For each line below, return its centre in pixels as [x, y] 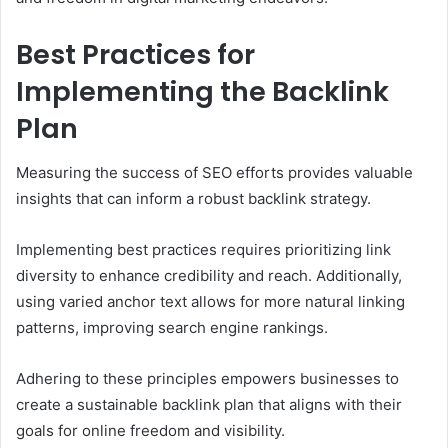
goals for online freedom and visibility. [150, 431]
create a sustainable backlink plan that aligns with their [209, 405]
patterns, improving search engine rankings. [172, 328]
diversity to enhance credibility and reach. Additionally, [209, 276]
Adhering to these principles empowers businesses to [207, 379]
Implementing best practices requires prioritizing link [203, 250]
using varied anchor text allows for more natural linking [210, 302]
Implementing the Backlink [202, 91]
